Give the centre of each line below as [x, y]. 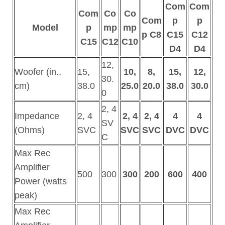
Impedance [37, 116]
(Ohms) [30, 130]
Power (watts [41, 182]
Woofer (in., [38, 72]
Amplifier [32, 167]
